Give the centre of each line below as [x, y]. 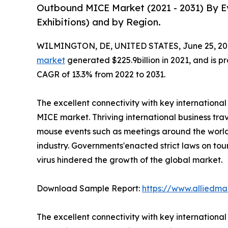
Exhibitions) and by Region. [99, 22]
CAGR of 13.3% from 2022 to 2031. [101, 75]
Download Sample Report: [89, 189]
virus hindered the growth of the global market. [130, 160]
